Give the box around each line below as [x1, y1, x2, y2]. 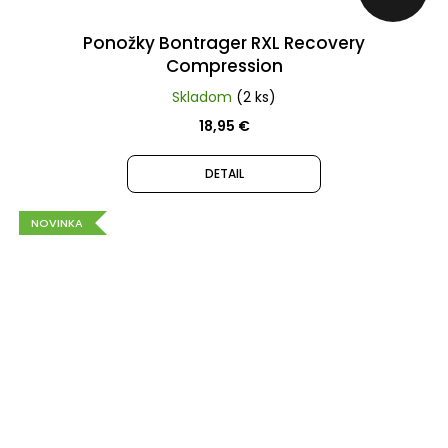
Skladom [172, 86, 236, 107]
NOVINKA [31, 214, 83, 231]
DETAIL [204, 164, 244, 182]
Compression [165, 53, 283, 78]
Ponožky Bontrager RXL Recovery [83, 30, 365, 55]
